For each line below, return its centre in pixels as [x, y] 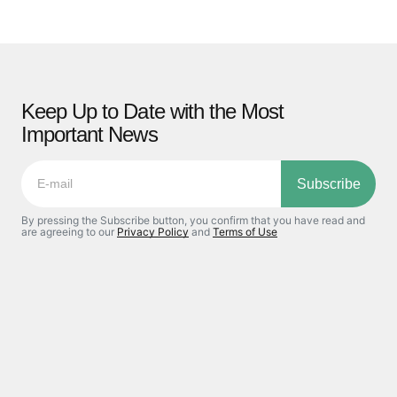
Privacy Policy [153, 231]
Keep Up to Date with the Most [153, 112]
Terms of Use [245, 231]
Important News [90, 135]
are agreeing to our [69, 231]
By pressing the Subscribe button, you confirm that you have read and [193, 220]
